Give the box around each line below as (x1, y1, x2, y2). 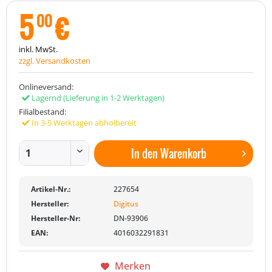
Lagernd (32, 92, 61, 103)
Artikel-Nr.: (31, 184, 70, 194)
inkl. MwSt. (19, 44, 58, 55)
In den (131, 145, 158, 161)
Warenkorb (160, 145, 206, 161)
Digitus (113, 199, 138, 209)
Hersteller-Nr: (31, 213, 80, 223)
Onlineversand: (19, 81, 73, 92)
